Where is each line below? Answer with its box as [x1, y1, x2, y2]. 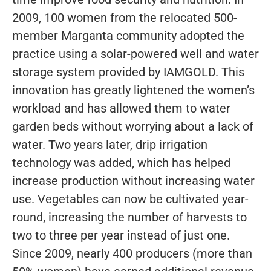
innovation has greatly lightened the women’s [12, 82, 255, 97]
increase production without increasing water [12, 173, 255, 188]
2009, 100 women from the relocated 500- [12, 10, 237, 25]
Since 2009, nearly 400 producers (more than [12, 246, 252, 261]
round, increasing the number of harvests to [12, 209, 247, 224]
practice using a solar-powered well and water [12, 46, 259, 61]
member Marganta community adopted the [12, 28, 244, 43]
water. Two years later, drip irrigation [12, 137, 207, 152]
